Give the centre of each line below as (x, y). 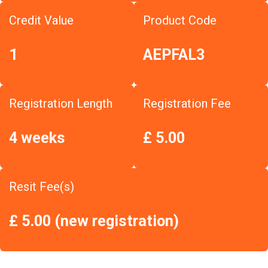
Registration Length (61, 103)
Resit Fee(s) (42, 187)
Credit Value (41, 20)
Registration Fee (187, 103)
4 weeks (37, 138)
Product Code (180, 20)
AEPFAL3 (174, 55)
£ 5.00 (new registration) (94, 221)
